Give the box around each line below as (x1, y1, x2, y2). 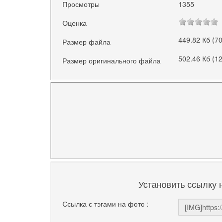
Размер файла (62, 36, 111, 47)
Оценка (62, 17, 87, 28)
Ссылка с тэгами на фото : (62, 198, 149, 209)
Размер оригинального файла (62, 55, 161, 66)
